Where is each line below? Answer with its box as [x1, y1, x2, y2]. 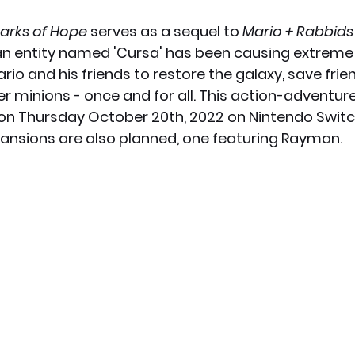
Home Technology [172, 31, 308, 52]
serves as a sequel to [87, 21, 242, 42]
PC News [77, 31, 140, 52]
